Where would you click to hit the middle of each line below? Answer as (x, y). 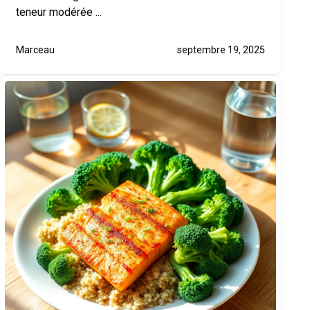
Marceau (35, 49)
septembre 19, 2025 (221, 49)
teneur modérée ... (59, 12)
